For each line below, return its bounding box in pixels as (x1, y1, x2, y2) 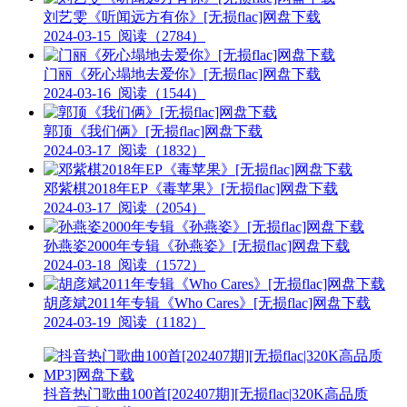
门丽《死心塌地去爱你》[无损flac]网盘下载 (44, 65, 321, 82)
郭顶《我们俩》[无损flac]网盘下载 (44, 123, 263, 139)
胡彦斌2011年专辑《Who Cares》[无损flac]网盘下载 (44, 294, 371, 311)
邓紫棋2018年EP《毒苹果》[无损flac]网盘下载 (44, 180, 338, 196)
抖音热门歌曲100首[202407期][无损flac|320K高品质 (44, 385, 368, 402)
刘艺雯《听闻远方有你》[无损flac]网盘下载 (44, 8, 321, 25)
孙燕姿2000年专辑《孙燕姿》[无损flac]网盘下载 (44, 237, 350, 253)
